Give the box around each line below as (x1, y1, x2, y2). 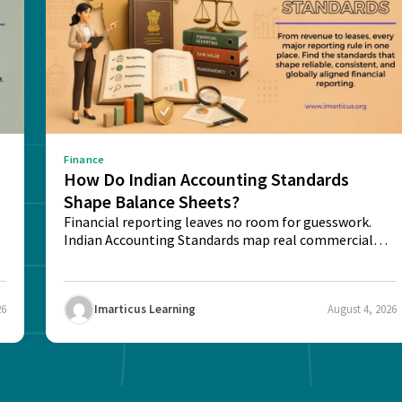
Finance (64, 152, 105, 166)
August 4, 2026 (328, 301, 398, 317)
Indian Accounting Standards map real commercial (64, 230, 374, 249)
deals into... (64, 248, 134, 267)
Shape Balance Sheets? (64, 189, 240, 213)
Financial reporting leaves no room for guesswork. (64, 212, 372, 231)
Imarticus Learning (94, 301, 197, 318)
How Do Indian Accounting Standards (64, 167, 350, 190)
